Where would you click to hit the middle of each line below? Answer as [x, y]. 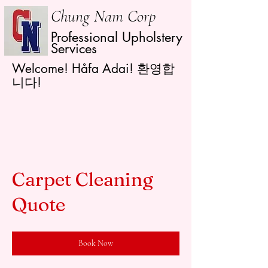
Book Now [96, 243]
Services [74, 48]
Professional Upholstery [117, 37]
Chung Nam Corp [103, 16]
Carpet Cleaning [83, 179]
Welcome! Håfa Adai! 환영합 [93, 68]
